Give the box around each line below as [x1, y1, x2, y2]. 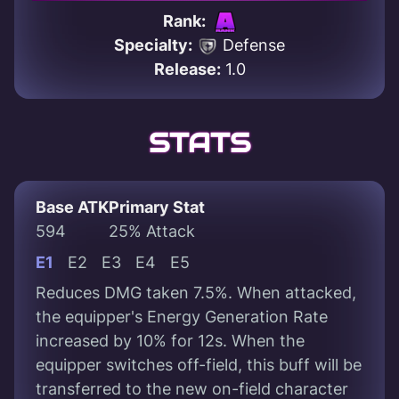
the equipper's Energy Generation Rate [36, 307, 328, 327]
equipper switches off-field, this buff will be [36, 355, 362, 375]
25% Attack [109, 222, 195, 241]
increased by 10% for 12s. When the [36, 331, 305, 351]
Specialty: [114, 36, 192, 55]
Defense [218, 36, 285, 55]
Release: [153, 60, 221, 79]
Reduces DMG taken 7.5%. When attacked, [36, 283, 356, 303]
